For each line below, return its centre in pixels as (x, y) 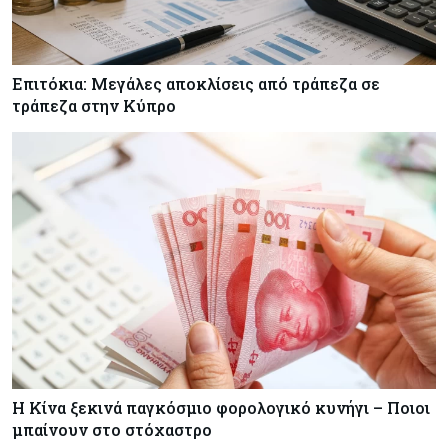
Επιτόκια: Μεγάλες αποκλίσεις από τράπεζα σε (196, 83)
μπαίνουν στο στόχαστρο (112, 430)
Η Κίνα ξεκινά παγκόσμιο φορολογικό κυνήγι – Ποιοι (221, 408)
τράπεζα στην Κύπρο (94, 105)
